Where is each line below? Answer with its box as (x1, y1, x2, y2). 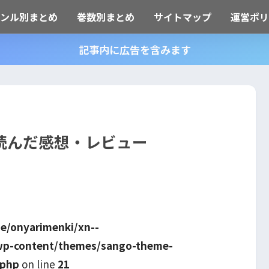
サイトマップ (153, 10, 211, 24)
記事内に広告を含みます (78, 42, 191, 57)
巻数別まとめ (76, 10, 134, 24)
